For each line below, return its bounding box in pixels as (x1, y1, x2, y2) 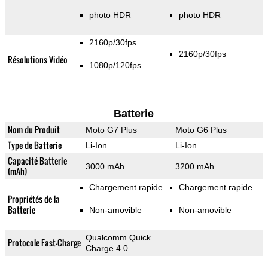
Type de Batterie (7, 139, 62, 152)
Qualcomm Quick (85, 233, 151, 243)
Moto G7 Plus (85, 125, 137, 135)
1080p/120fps (89, 60, 141, 71)
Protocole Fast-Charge (7, 236, 81, 249)
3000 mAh (85, 162, 124, 172)
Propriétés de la (7, 193, 60, 206)
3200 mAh (175, 162, 214, 172)
